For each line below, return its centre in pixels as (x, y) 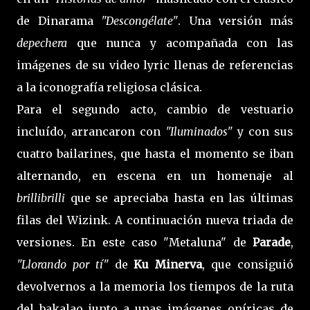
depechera (42, 43)
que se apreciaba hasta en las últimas (179, 198)
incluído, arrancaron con (91, 131)
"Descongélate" (140, 20)
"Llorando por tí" (63, 264)
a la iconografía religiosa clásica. (109, 87)
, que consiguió (248, 264)
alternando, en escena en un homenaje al (155, 175)
